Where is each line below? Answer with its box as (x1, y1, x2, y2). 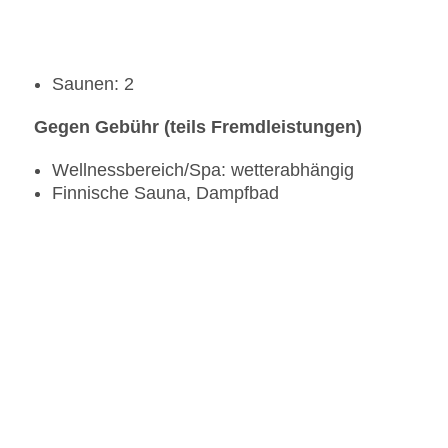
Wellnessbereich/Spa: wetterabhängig (52, 160, 354, 181)
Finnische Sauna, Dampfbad (52, 183, 279, 204)
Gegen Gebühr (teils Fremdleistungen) (34, 117, 362, 138)
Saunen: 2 (52, 74, 134, 95)
